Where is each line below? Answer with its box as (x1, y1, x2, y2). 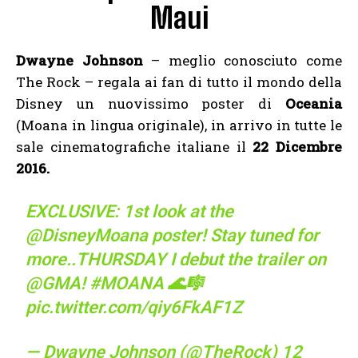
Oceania (285, 94, 342, 113)
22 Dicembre (245, 137, 343, 157)
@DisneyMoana (26, 225, 149, 246)
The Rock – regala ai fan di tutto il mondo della (16, 73, 342, 92)
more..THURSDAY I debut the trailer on (26, 249, 327, 270)
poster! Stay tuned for (148, 225, 320, 246)
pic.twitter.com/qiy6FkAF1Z (26, 297, 243, 318)
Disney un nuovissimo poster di (16, 94, 285, 113)
